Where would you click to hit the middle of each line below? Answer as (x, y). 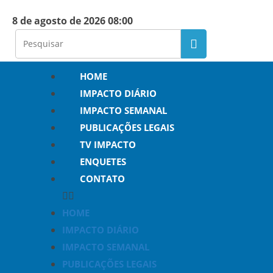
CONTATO (102, 179)
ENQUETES (103, 161)
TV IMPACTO (108, 144)
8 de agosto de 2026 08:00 (73, 21)
